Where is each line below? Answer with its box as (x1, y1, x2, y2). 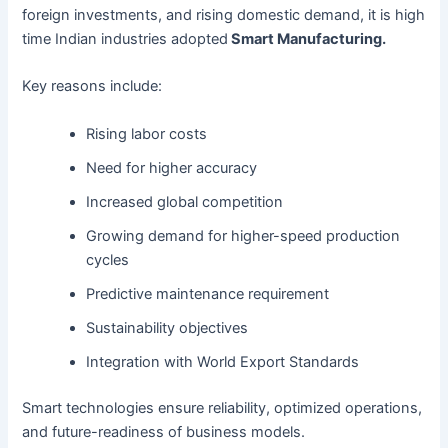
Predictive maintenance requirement (86, 284, 330, 303)
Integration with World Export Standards (86, 352, 360, 371)
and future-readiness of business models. (22, 422, 306, 441)
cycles (86, 250, 130, 269)
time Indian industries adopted (22, 30, 229, 49)
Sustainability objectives (86, 318, 249, 337)
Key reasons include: (22, 77, 163, 96)
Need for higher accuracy (86, 158, 258, 177)
